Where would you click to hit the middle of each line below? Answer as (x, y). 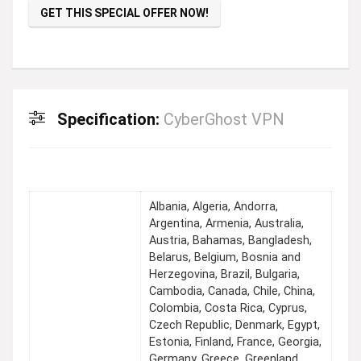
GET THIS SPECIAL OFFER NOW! (124, 12)
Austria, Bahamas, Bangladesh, (230, 240)
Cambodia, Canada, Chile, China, (232, 291)
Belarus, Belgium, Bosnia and (225, 257)
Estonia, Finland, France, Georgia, (235, 342)
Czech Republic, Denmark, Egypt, (234, 325)
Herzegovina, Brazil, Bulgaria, (224, 274)
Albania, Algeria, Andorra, (214, 206)
